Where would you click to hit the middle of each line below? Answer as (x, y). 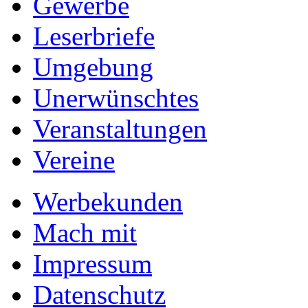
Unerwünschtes (116, 98)
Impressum (92, 264)
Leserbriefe (94, 36)
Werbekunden (108, 202)
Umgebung (93, 67)
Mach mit (85, 233)
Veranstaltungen (120, 129)
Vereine (74, 160)
